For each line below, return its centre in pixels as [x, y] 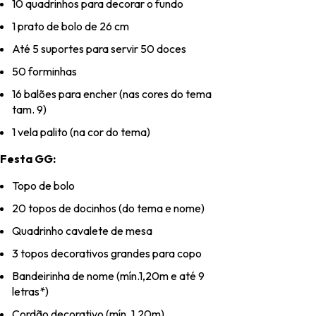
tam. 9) [29, 110]
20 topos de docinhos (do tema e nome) [108, 208]
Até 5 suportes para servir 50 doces [99, 49]
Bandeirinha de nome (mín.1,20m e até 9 [108, 276]
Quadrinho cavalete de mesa [82, 231]
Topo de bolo [43, 186]
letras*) [30, 292]
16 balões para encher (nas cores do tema [112, 94]
